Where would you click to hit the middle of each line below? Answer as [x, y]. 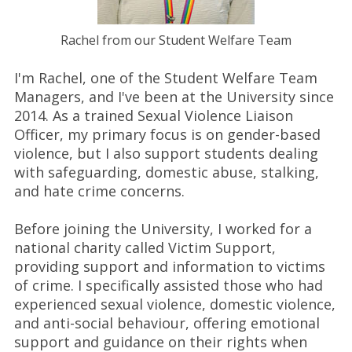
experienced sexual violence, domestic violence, [174, 304]
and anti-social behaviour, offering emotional [167, 323]
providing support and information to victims [169, 266]
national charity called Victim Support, [145, 247]
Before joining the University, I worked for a [163, 229]
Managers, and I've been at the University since [174, 97]
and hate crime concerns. [99, 191]
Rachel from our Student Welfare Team [176, 40]
